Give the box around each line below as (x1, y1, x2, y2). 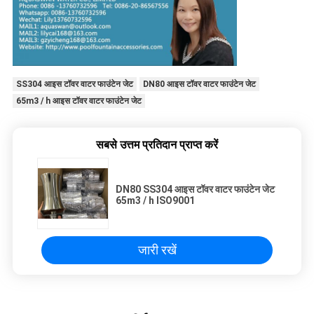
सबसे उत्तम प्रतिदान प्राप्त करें (96, 137, 218, 151)
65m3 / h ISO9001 (116, 194, 195, 206)
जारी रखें (137, 242, 177, 257)
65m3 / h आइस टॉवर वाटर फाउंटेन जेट (15, 95, 142, 106)
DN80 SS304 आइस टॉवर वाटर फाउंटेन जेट (116, 183, 275, 195)
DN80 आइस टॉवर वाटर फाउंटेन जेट (142, 78, 256, 89)
